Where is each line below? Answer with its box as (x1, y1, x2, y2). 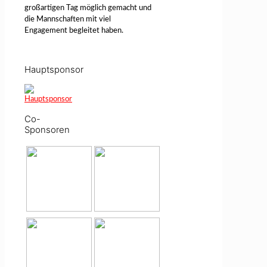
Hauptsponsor (24, 64, 83, 76)
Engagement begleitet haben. (24, 27, 123, 35)
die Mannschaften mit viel (24, 15, 111, 24)
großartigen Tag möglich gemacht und (24, 4, 151, 13)
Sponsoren (24, 124, 70, 136)
